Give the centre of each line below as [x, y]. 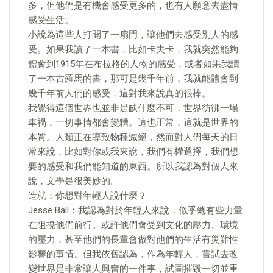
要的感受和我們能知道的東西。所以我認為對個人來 [133, 166]
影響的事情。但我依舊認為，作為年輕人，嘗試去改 [133, 254]
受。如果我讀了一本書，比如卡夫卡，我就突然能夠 [133, 49]
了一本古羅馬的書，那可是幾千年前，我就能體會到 [133, 79]
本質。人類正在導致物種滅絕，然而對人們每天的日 [133, 137]
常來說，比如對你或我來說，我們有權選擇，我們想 [133, 152]
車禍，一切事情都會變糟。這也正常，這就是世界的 [133, 122]
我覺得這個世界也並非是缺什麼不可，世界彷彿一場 [133, 108]
